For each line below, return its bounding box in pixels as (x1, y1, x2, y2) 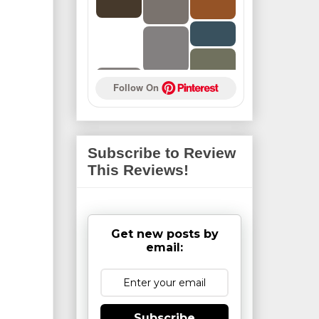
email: (146, 240, 183, 254)
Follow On (113, 80, 162, 94)
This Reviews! (88, 162, 189, 179)
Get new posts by (110, 226, 219, 241)
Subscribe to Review (88, 145, 236, 162)
